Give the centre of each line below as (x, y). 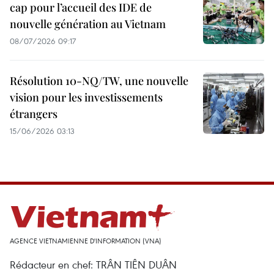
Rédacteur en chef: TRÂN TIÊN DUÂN (93, 265)
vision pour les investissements (86, 97)
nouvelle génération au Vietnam (88, 24)
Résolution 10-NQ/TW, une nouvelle (99, 81)
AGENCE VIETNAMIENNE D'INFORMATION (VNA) (86, 241)
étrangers (34, 114)
